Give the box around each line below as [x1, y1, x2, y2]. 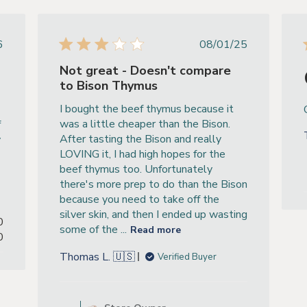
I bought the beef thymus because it [59, 101, 234, 116]
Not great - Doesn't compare [59, 62, 231, 79]
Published [223, 36, 271, 51]
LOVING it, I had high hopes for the [59, 146, 225, 162]
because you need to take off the [59, 191, 219, 207]
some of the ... [59, 222, 127, 238]
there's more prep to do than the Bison [59, 176, 247, 192]
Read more [130, 223, 181, 237]
